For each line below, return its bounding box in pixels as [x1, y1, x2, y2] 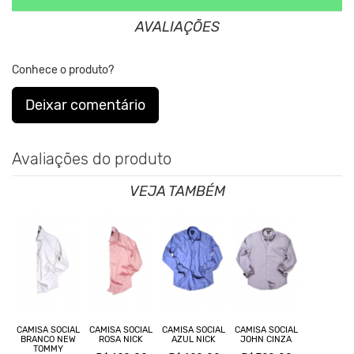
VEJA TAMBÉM [129, 182, 225, 200]
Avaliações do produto [12, 149, 171, 168]
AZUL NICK [171, 333, 216, 345]
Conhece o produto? [12, 62, 114, 77]
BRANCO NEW [20, 333, 76, 345]
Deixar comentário [25, 96, 145, 114]
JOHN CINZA [240, 333, 292, 345]
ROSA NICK [98, 333, 143, 345]
